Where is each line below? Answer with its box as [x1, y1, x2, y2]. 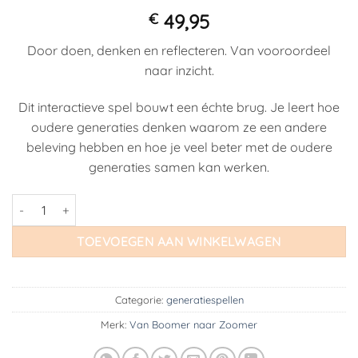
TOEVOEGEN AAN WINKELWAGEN [77, 233, 281, 250]
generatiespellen [165, 292, 244, 306]
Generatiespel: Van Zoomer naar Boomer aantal [11, 195, 271, 210]
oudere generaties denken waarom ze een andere [31, 119, 327, 136]
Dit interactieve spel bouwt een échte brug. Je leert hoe [18, 99, 340, 116]
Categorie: [114, 292, 166, 306]
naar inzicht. [144, 62, 214, 79]
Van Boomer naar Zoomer [129, 317, 257, 331]
